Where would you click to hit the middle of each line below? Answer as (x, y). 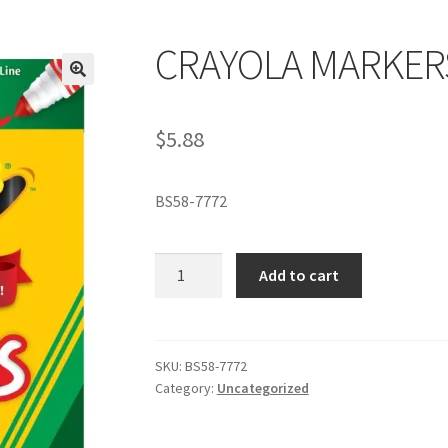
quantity (182, 313)
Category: (185, 387)
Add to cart (299, 274)
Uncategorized (262, 387)
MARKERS (187, 288)
